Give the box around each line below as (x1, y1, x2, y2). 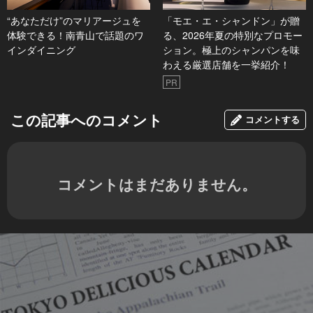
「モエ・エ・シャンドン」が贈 (162, 13, 300, 28)
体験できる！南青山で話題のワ (7, 28, 144, 43)
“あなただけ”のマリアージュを (7, 13, 141, 28)
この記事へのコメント (10, 109, 163, 131)
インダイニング (7, 43, 75, 57)
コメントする (245, 112, 300, 126)
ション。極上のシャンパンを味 (162, 43, 300, 57)
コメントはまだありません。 (57, 173, 256, 195)
